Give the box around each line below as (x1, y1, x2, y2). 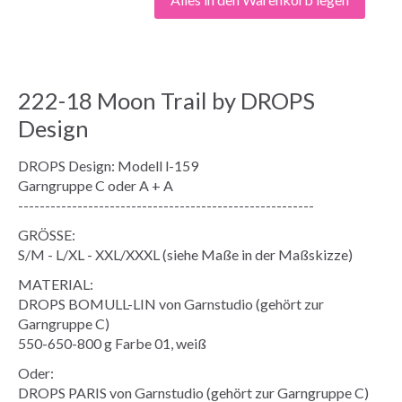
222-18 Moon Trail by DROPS (18, 86, 315, 114)
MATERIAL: (18, 275, 93, 293)
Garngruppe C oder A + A (18, 176, 173, 194)
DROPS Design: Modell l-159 (18, 156, 198, 174)
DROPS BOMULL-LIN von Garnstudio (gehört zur (18, 294, 324, 312)
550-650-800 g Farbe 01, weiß (18, 334, 206, 352)
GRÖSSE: (18, 225, 75, 243)
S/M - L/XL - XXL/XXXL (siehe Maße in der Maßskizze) (18, 245, 353, 263)
